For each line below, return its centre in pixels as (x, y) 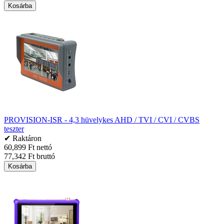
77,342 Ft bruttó (29, 156)
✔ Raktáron (23, 138)
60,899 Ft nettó (28, 147)
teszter (14, 128)
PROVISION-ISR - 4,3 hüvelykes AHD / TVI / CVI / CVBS (102, 119)
